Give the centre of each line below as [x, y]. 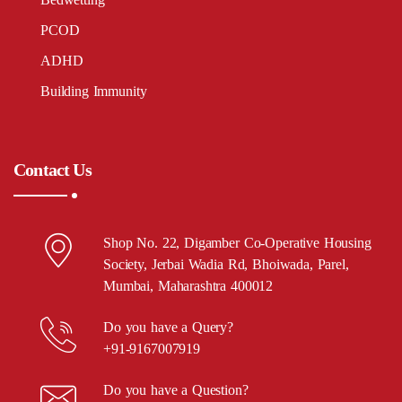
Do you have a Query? [168, 328]
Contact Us [52, 170]
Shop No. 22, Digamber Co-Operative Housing [237, 243]
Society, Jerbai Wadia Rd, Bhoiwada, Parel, [226, 265]
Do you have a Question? [176, 390]
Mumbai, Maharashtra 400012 [188, 286]
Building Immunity [94, 92]
